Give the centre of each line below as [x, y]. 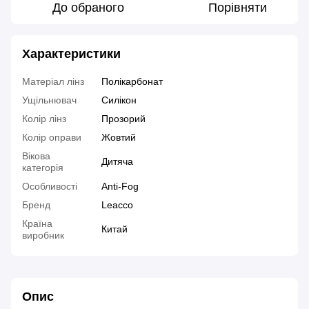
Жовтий [119, 138]
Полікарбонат [132, 82]
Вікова [36, 156]
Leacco [117, 205]
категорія [43, 168]
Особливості [50, 187]
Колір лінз [44, 119]
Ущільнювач [49, 100]
